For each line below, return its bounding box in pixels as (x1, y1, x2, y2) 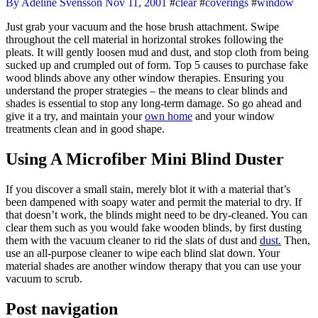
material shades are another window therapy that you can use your (6, 259, 301, 272)
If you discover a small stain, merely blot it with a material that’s (6, 182, 290, 195)
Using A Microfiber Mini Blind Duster (6, 149, 284, 168)
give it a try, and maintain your (6, 109, 145, 122)
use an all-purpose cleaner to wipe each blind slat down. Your (6, 246, 280, 259)
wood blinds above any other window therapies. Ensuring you (6, 71, 284, 84)
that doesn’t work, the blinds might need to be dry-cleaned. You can (6, 208, 307, 221)
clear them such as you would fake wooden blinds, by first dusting (6, 221, 302, 234)
